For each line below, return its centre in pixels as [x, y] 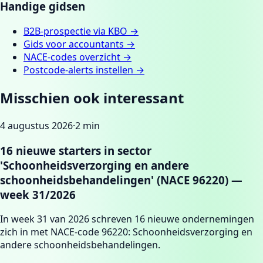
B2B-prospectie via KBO [75, 31]
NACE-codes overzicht [72, 57]
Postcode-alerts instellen [78, 70]
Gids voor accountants [74, 44]
